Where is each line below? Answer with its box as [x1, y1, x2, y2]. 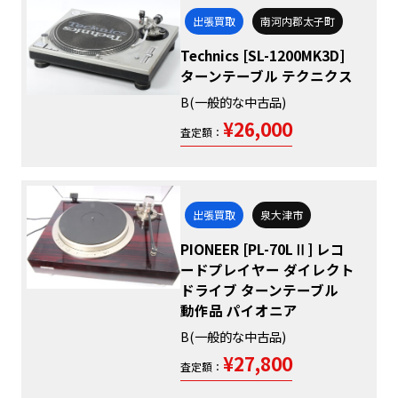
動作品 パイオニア [180, 299, 298, 320]
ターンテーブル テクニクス [180, 65, 354, 85]
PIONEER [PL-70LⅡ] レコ [180, 238, 346, 259]
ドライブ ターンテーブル [180, 279, 339, 299]
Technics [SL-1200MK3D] [180, 44, 346, 65]
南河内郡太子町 [259, 13, 335, 29]
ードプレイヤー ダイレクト [180, 259, 355, 279]
